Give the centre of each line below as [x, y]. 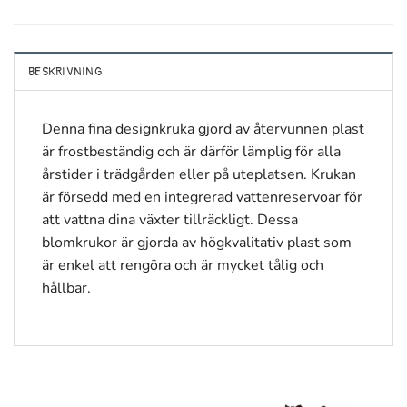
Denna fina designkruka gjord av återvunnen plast [203, 129]
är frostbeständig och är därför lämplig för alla [191, 151]
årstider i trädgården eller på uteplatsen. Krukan [199, 174]
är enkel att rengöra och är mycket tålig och [183, 265]
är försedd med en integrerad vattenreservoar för [202, 197]
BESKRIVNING [65, 71]
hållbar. [66, 288]
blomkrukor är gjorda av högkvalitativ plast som [197, 242]
